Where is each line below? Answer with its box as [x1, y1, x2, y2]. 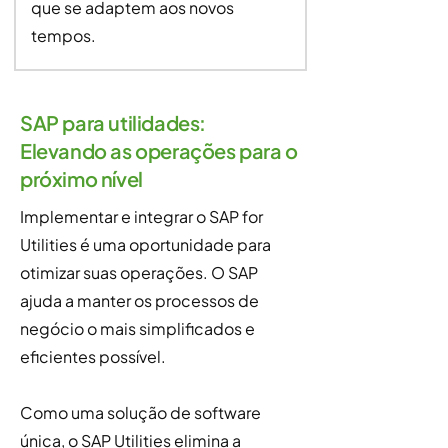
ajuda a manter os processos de [20, 290, 259, 311]
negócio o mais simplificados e [20, 318, 255, 339]
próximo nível [20, 166, 143, 191]
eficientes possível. [20, 346, 166, 367]
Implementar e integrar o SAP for [20, 206, 263, 227]
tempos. [30, 25, 96, 46]
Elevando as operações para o [20, 138, 298, 163]
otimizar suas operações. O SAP [20, 262, 258, 283]
